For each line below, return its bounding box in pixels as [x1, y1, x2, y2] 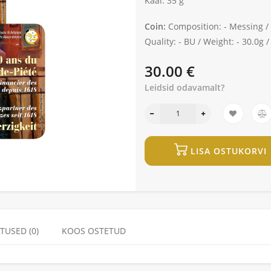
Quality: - [145, 36, 181, 48]
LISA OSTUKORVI [191, 145, 267, 157]
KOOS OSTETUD [62, 225, 126, 237]
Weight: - [203, 36, 240, 48]
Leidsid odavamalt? [145, 82, 224, 94]
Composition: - [168, 21, 227, 33]
